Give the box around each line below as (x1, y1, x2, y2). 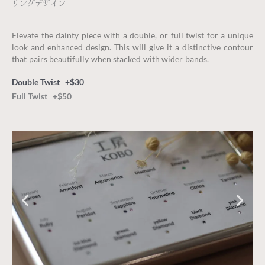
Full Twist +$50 (12, 91, 72, 102)
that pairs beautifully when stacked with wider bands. (12, 54, 209, 64)
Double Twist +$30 (12, 77, 84, 88)
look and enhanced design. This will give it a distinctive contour (12, 42, 253, 53)
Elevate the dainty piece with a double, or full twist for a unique (12, 30, 253, 41)
